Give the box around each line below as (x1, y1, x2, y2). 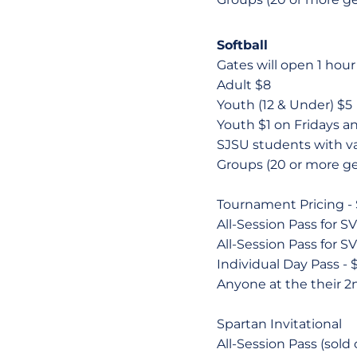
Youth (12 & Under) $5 (217, 97, 352, 112)
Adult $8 (217, 77, 271, 92)
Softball (217, 37, 268, 53)
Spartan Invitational (217, 316, 342, 331)
